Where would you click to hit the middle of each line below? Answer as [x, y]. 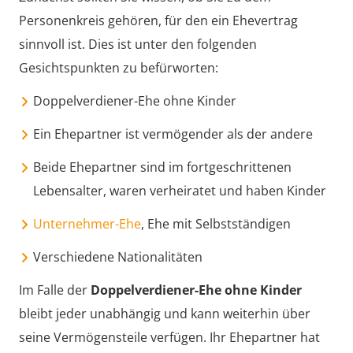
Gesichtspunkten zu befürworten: [119, 67]
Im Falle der [55, 290]
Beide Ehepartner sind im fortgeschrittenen [162, 167]
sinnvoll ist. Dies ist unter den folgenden [138, 44]
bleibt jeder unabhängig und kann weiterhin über [165, 313]
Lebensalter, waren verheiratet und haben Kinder [180, 190]
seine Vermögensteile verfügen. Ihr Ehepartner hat [169, 337]
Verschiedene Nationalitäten [118, 256]
